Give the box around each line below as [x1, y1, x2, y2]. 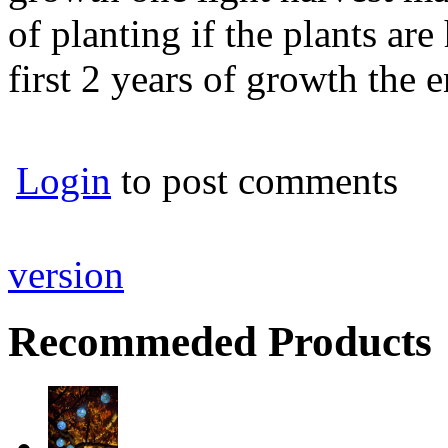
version [8, 253, 124, 297]
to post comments [111, 158, 398, 202]
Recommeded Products [8, 318, 432, 366]
